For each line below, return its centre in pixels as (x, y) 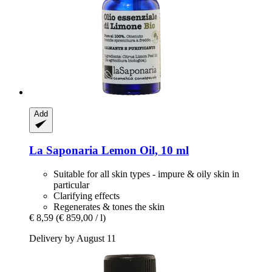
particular (71, 185)
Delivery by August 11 (73, 239)
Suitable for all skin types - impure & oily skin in (146, 174)
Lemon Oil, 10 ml (144, 151)
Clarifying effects (87, 196)
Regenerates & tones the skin (109, 207)
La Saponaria (64, 151)
